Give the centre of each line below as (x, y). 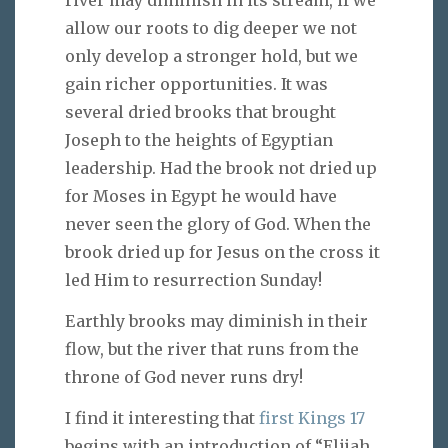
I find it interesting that (162, 417)
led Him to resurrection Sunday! (193, 280)
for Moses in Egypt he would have (201, 196)
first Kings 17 (312, 417)
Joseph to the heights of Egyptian (199, 140)
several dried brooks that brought (200, 112)
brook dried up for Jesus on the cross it (222, 252)
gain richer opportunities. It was (196, 84)
